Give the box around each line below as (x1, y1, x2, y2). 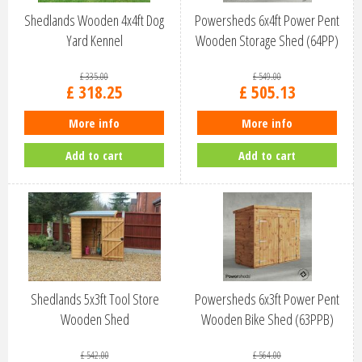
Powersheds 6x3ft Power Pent (195, 289, 339, 309)
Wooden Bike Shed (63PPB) (200, 309, 334, 330)
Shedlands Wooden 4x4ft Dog (24, 11, 164, 31)
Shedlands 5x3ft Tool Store (30, 289, 159, 309)
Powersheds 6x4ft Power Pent (195, 11, 339, 31)
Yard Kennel (65, 31, 123, 51)
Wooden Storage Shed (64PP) (196, 31, 339, 51)
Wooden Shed (60, 309, 129, 330)
